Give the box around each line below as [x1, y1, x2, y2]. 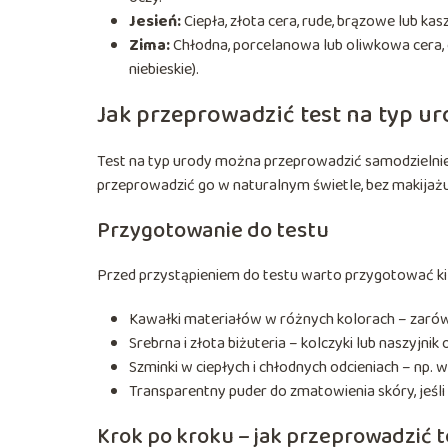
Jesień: [129, 8, 181, 34]
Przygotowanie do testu [97, 212, 329, 249]
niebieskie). [129, 56, 199, 82]
